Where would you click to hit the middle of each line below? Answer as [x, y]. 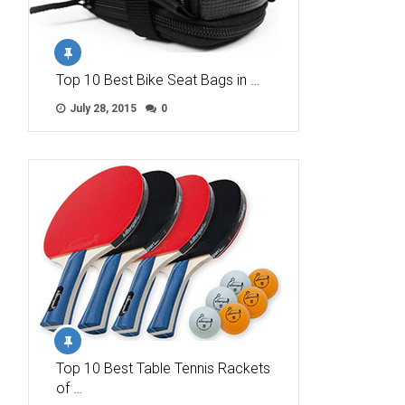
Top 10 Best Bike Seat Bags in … [158, 80]
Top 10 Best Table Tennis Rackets [163, 369]
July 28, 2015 [102, 109]
